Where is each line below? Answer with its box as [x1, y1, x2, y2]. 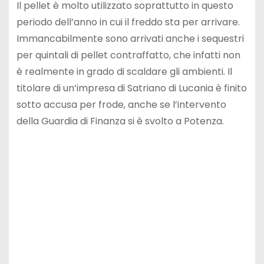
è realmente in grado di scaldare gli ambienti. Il [16, 65, 232, 79]
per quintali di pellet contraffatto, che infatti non [16, 48, 240, 62]
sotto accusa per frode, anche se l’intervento [16, 98, 226, 112]
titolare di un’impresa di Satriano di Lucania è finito [16, 81, 247, 95]
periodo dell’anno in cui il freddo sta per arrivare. [16, 15, 240, 29]
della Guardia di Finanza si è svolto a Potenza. [16, 114, 224, 128]
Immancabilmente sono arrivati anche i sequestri [16, 32, 244, 46]
